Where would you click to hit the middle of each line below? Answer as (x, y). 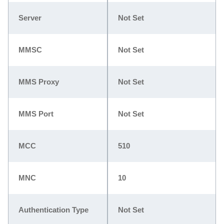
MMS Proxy (39, 81)
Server (30, 17)
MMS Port (36, 113)
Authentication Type (53, 209)
